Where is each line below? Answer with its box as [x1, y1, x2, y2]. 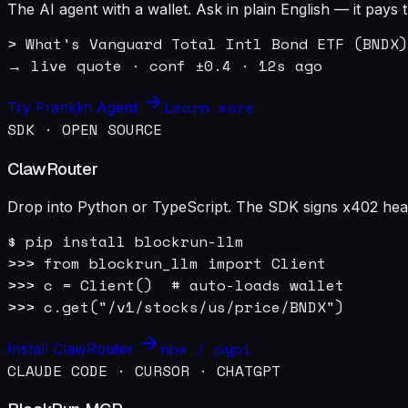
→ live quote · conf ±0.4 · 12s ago [7, 55, 322, 77]
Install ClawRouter [7, 339, 138, 358]
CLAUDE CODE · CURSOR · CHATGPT [7, 359, 280, 382]
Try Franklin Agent [7, 98, 142, 117]
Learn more [164, 97, 255, 119]
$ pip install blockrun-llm [7, 229, 244, 252]
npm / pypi [160, 337, 251, 360]
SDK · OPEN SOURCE [7, 118, 162, 141]
